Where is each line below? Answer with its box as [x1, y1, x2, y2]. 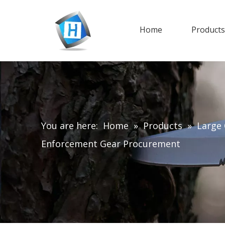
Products [143, 120, 182, 132]
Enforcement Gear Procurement [41, 138, 180, 150]
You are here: [41, 120, 98, 132]
